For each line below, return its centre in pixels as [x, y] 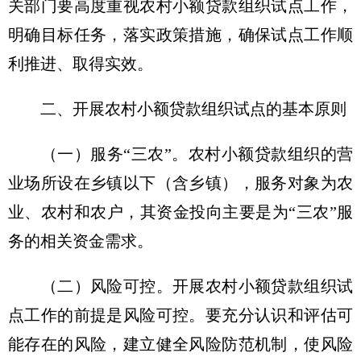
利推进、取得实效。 [81, 64]
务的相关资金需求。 [81, 241]
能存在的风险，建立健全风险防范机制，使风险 [180, 344]
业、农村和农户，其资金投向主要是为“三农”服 [180, 212]
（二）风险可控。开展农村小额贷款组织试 [180, 286]
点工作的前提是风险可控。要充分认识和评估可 [180, 315]
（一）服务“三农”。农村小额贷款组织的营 [180, 154]
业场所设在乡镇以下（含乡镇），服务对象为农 [180, 183]
